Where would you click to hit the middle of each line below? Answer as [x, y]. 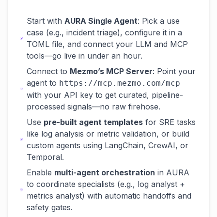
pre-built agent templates [93, 122]
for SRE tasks [170, 122]
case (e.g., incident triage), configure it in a [104, 32]
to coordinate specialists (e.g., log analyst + [106, 184]
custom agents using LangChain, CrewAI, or [108, 145]
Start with [45, 21]
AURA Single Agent [101, 21]
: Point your [174, 71]
